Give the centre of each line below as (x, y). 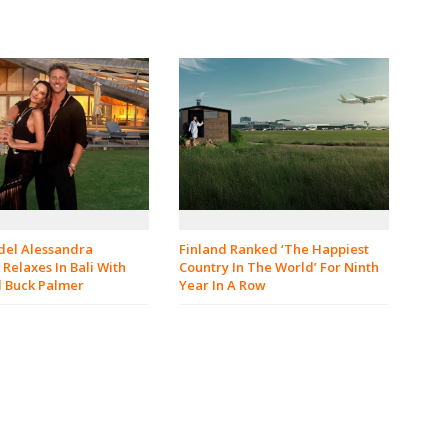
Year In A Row (222, 285)
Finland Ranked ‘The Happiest (274, 249)
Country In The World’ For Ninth (279, 267)
